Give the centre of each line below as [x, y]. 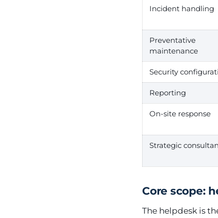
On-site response [180, 114]
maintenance [174, 51]
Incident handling [182, 9]
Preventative [173, 40]
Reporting [168, 93]
